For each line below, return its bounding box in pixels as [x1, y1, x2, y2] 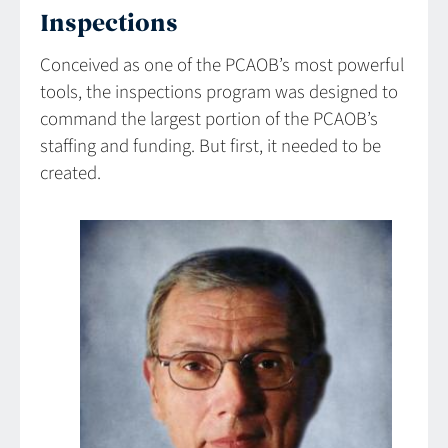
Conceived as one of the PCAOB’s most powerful [40, 51, 404, 79]
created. [40, 159, 101, 187]
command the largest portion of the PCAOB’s [40, 105, 378, 133]
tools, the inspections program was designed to [40, 78, 398, 106]
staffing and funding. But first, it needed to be [40, 132, 381, 160]
